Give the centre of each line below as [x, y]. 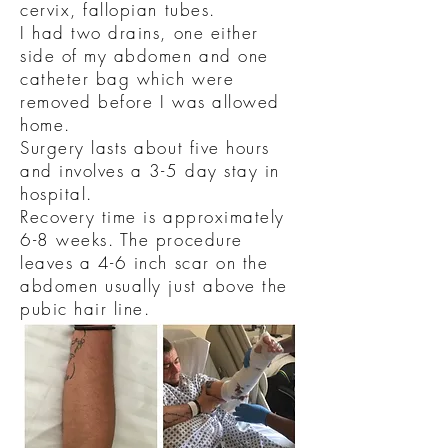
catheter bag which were [127, 78]
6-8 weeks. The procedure [131, 239]
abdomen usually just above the [154, 285]
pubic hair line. [85, 308]
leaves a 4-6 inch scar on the [144, 262]
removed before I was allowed [150, 101]
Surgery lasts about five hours [145, 147]
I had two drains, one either [139, 32]
